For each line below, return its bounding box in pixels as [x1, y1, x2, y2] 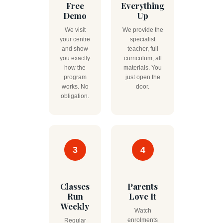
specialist [130, 36, 155, 43]
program [63, 74, 87, 81]
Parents [127, 181, 158, 192]
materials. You [123, 64, 162, 71]
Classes [60, 181, 90, 192]
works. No [61, 83, 89, 90]
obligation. [61, 93, 89, 100]
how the [64, 64, 86, 71]
